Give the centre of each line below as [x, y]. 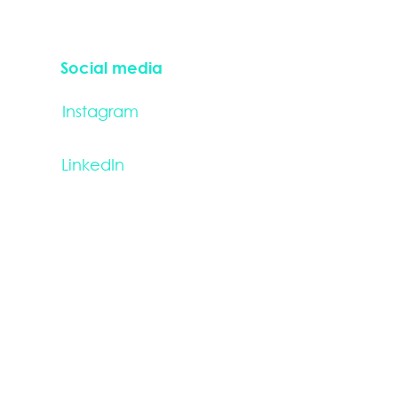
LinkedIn [93, 164]
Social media [111, 68]
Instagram [100, 111]
